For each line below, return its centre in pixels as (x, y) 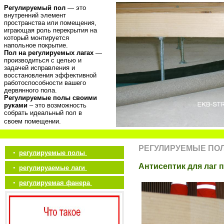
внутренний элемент (35, 15)
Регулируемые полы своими (50, 98)
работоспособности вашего (45, 83)
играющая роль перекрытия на (50, 30)
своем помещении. (33, 121)
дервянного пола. (30, 90)
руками (16, 105)
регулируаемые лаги (53, 168)
